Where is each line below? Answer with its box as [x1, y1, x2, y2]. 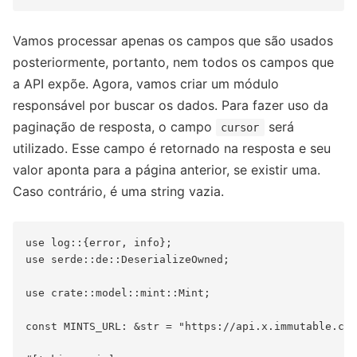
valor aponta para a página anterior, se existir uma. [13, 162, 320, 178]
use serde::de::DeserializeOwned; [25, 253, 229, 266]
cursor [221, 121, 260, 135]
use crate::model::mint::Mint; [25, 287, 210, 300]
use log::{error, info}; [25, 237, 172, 249]
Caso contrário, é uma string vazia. [13, 183, 224, 200]
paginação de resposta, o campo [13, 119, 216, 135]
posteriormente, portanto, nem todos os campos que [13, 54, 334, 71]
